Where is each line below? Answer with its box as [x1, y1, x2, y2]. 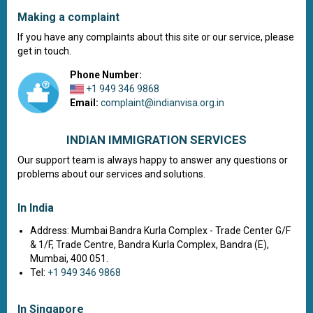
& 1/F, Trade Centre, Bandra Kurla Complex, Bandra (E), [30, 239, 269, 250]
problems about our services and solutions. [17, 168, 205, 180]
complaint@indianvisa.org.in [101, 97, 224, 108]
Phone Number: [70, 69, 142, 80]
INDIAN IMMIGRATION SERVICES [66, 133, 247, 147]
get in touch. [17, 45, 71, 57]
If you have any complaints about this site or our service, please [17, 31, 294, 43]
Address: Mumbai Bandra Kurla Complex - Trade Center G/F [30, 225, 291, 236]
